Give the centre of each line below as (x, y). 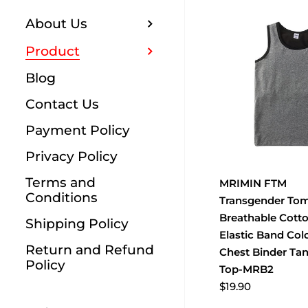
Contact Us (63, 104)
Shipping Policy (77, 223)
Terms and (61, 182)
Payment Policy (78, 130)
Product (53, 51)
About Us (57, 23)
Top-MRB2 (246, 269)
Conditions (62, 197)
